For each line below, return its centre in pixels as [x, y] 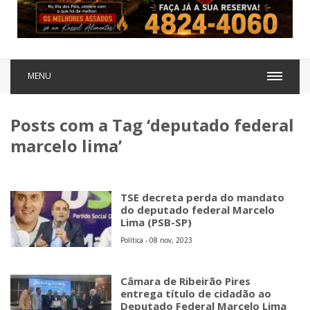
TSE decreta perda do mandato [203, 197]
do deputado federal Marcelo [198, 209]
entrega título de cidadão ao [196, 293]
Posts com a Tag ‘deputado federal [152, 125]
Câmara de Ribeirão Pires [186, 281]
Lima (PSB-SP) [156, 222]
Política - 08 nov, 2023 [157, 240]
